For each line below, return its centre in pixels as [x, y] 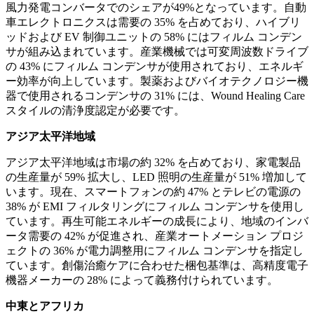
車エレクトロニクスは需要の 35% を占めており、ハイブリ [153, 22]
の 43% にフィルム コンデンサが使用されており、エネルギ [155, 67]
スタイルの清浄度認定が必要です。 [95, 111]
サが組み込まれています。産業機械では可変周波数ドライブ [157, 52]
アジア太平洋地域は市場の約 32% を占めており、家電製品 [153, 163]
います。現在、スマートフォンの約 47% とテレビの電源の [153, 192]
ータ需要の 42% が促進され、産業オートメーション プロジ [155, 236]
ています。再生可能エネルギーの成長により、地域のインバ [157, 221]
